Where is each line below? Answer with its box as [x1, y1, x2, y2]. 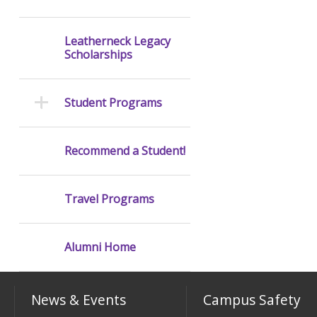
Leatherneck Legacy [64, 33, 171, 50]
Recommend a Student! [64, 143, 185, 159]
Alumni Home [64, 239, 136, 255]
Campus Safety [203, 290, 301, 310]
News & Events [31, 290, 127, 310]
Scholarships [64, 47, 132, 63]
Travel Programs [64, 191, 154, 207]
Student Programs [64, 95, 162, 111]
